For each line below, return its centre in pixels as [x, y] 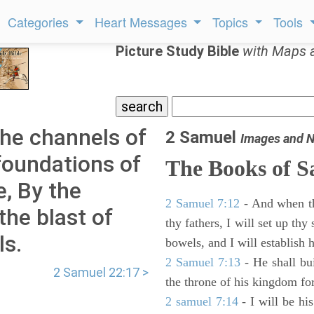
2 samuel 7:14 [202, 301]
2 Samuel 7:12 [203, 203]
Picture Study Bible [179, 51]
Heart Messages [142, 22]
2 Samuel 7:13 [203, 262]
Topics [232, 22]
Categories [40, 22]
